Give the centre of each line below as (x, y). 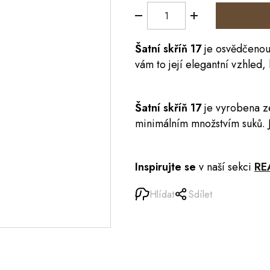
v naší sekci (225, 167)
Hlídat (162, 194)
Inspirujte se (165, 167)
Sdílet (200, 194)
